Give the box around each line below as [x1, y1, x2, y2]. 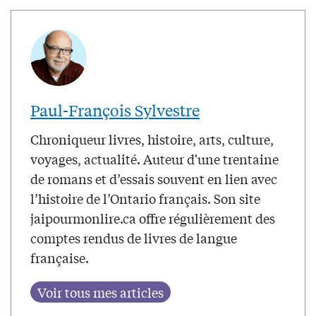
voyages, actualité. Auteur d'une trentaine [30, 150, 279, 169]
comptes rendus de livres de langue [30, 229, 237, 248]
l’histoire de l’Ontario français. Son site [30, 189, 260, 208]
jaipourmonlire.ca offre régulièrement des [30, 209, 275, 228]
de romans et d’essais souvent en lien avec [30, 169, 277, 188]
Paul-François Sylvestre [30, 100, 200, 121]
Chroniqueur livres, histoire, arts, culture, [30, 130, 274, 149]
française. [30, 248, 89, 267]
